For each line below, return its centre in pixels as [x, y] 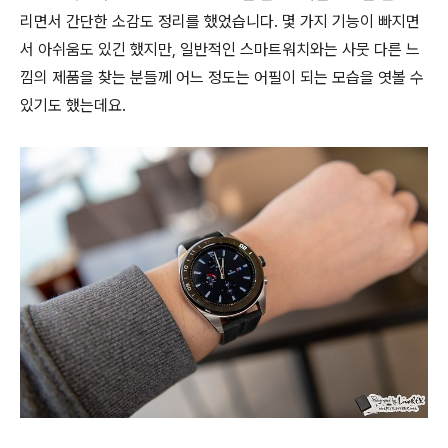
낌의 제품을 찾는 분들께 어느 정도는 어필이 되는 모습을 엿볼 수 [222, 77]
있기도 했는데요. [73, 105]
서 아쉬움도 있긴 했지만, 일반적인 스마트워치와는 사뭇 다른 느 [220, 49]
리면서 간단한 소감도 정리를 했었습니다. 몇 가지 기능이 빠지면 [220, 21]
